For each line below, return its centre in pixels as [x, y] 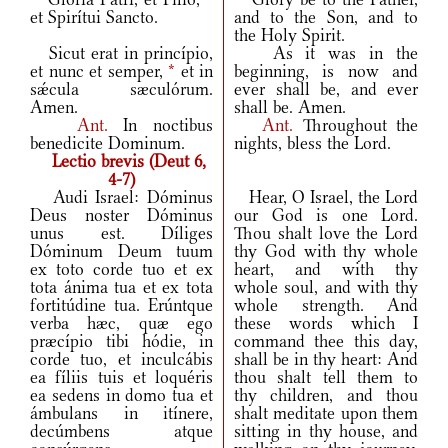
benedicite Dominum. [107, 143]
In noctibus [168, 125]
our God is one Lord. [326, 215]
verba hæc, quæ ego [121, 323]
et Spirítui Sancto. [94, 17]
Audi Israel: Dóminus [121, 197]
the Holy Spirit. [289, 35]
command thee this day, [326, 341]
